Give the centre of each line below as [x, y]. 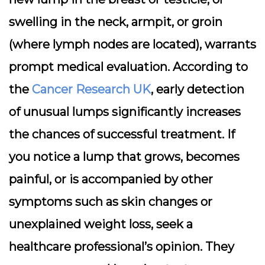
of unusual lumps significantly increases [125, 112]
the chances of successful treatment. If [122, 134]
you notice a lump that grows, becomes [124, 157]
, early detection [198, 89]
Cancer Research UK [91, 89]
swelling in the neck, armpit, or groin [116, 22]
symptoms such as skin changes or [111, 202]
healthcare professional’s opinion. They [122, 247]
